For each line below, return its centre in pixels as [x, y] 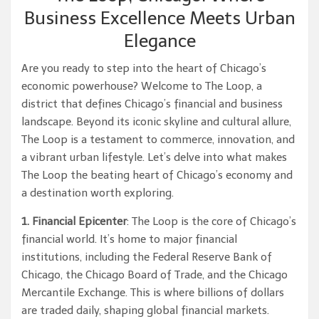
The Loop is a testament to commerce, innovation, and [158, 140]
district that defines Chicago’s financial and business [152, 104]
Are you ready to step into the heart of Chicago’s [144, 68]
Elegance [159, 41]
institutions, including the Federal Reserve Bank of [147, 257]
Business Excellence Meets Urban [159, 18]
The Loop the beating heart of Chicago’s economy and [157, 175]
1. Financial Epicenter [74, 221]
